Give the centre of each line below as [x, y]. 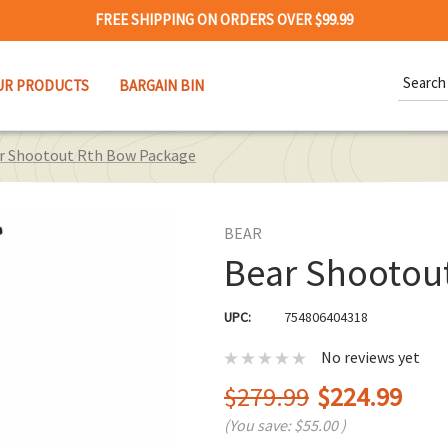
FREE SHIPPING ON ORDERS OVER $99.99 [224, 19]
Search [420, 71]
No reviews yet [370, 357]
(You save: [259, 425]
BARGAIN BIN [161, 85]
